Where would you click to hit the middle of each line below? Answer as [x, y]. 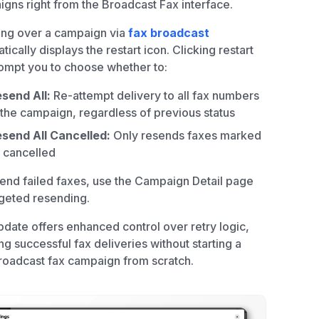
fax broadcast [169, 32]
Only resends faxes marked [186, 135]
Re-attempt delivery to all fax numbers [155, 95]
